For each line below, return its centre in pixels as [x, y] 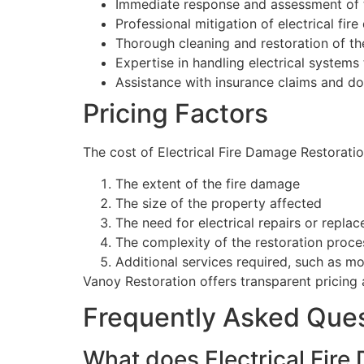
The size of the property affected [219, 203]
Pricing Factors [175, 114]
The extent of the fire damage [208, 183]
